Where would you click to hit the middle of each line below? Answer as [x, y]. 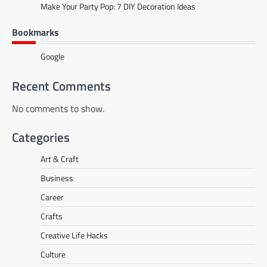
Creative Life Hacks [74, 235]
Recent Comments [61, 86]
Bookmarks [35, 32]
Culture [53, 254]
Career [52, 197]
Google [52, 57]
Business [57, 178]
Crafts [52, 216]
